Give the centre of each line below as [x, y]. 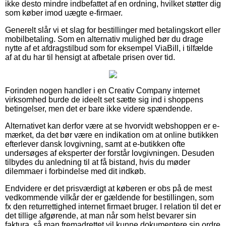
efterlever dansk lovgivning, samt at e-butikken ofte [95, 144]
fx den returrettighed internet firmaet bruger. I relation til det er [113, 206]
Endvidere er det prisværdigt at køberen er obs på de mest [108, 188]
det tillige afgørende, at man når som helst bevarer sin [101, 215]
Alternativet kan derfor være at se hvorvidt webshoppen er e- [112, 126]
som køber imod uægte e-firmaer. [64, 13]
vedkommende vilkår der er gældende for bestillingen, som [109, 197]
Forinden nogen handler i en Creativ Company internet [102, 90]
